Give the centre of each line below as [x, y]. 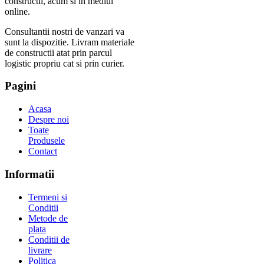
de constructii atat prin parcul [58, 52]
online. [17, 11]
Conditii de [49, 239]
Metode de [48, 218]
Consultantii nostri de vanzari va [65, 31]
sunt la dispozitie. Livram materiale [70, 42]
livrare [40, 250]
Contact [43, 151]
